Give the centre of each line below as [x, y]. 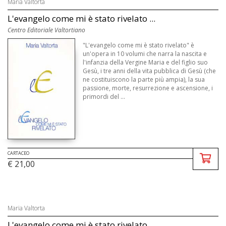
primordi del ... [104, 97]
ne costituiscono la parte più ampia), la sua [144, 80]
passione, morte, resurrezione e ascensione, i [148, 88]
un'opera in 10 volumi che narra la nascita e [145, 54]
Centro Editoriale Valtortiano [46, 30]
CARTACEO [18, 153]
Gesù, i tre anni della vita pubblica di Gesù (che [150, 71]
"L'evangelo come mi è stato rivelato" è [139, 45]
